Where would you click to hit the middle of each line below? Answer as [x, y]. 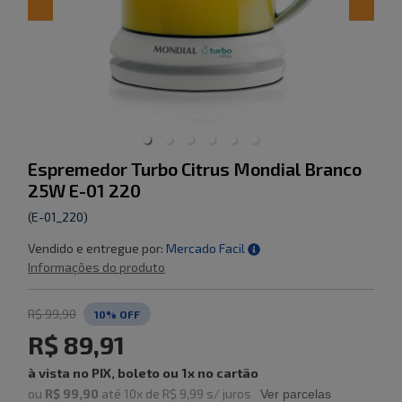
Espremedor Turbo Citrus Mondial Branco [195, 168]
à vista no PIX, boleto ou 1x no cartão [143, 372]
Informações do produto [96, 267]
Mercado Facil [205, 248]
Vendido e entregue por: [96, 248]
